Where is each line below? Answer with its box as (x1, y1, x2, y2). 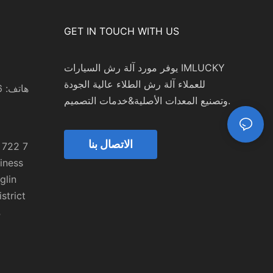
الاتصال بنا (88, 137, 133, 151)
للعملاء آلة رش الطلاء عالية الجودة (63, 77, 205, 90)
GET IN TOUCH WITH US (63, 24, 179, 37)
